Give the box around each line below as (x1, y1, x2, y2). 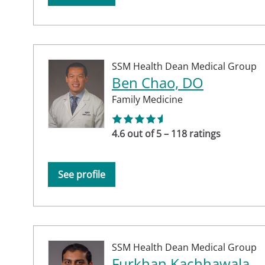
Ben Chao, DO (112, 72, 203, 92)
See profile (58, 167, 105, 181)
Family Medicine (112, 92, 183, 106)
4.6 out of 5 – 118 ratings (112, 127, 221, 140)
